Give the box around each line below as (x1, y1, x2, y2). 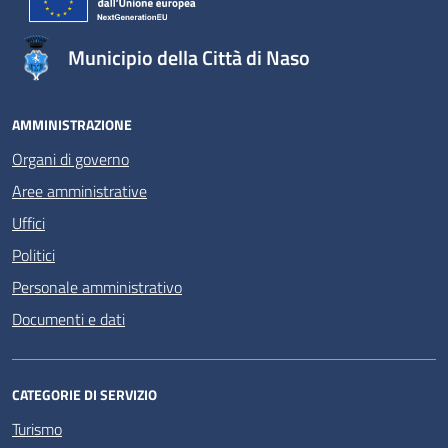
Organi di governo (12, 147, 129, 171)
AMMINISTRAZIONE (12, 114, 132, 135)
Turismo (12, 417, 62, 441)
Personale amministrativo (12, 275, 182, 299)
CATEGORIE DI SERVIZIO (12, 384, 157, 405)
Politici (12, 243, 55, 267)
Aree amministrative (12, 179, 147, 203)
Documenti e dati (12, 307, 125, 331)
